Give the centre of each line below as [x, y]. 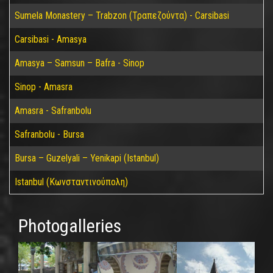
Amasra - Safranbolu [53, 111]
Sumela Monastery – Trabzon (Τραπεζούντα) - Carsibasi [122, 16]
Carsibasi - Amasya [51, 39]
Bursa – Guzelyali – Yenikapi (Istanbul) [87, 158]
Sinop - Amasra [44, 87]
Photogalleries [70, 226]
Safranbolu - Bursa [49, 134]
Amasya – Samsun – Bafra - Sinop [80, 63]
